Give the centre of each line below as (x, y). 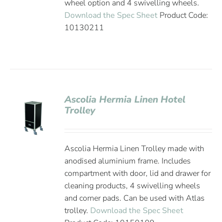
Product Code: (183, 15)
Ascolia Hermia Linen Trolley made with (135, 149)
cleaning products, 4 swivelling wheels (133, 186)
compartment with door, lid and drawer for (138, 173)
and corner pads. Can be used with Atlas (135, 198)
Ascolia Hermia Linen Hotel (125, 100)
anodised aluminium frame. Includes (128, 161)
